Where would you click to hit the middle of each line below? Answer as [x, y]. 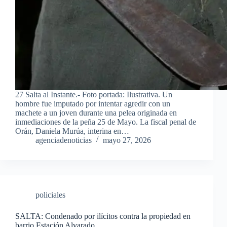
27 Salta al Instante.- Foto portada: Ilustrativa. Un [94, 94]
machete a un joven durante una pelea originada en [96, 112]
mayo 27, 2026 [127, 140]
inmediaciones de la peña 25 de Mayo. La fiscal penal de [106, 122]
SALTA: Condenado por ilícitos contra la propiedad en [103, 216]
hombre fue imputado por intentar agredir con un [93, 103]
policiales [50, 195]
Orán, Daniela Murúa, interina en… [72, 131]
